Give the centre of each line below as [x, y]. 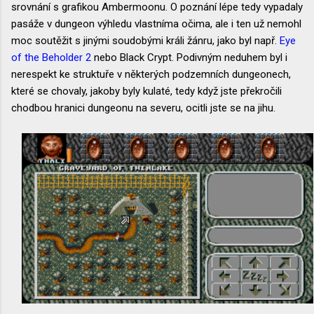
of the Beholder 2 [51, 57]
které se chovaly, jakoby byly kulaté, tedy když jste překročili [146, 91]
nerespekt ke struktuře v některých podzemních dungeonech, [151, 74]
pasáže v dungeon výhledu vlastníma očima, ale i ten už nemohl [156, 23]
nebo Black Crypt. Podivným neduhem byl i [189, 57]
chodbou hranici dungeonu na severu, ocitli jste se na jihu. [143, 108]
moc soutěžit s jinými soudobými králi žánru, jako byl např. [145, 40]
